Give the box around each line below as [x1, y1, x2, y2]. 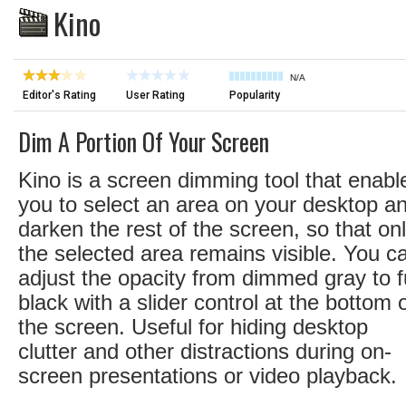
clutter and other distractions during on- [18, 339, 391, 363]
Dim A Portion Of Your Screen [18, 124, 269, 159]
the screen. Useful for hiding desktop [18, 314, 368, 339]
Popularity [229, 89, 280, 101]
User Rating [126, 89, 185, 101]
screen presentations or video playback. [18, 363, 397, 388]
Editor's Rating [23, 89, 96, 101]
